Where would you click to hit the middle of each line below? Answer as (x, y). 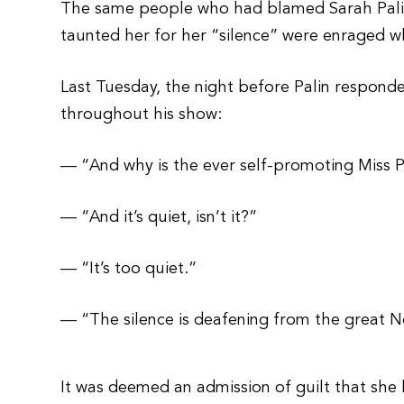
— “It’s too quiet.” (129, 269)
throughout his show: (142, 115)
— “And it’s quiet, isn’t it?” (159, 217)
